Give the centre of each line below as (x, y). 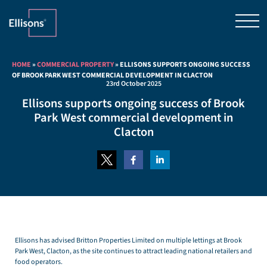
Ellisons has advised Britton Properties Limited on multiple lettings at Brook (128, 241)
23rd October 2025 (133, 84)
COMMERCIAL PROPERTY (76, 64)
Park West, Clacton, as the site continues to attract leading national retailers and (133, 252)
